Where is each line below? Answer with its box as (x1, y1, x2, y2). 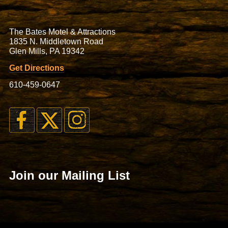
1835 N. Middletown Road (9, 37, 103, 46)
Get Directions (9, 64, 64, 73)
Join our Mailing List (9, 168, 130, 183)
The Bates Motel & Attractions (9, 27, 116, 37)
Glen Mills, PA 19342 (9, 47, 84, 56)
